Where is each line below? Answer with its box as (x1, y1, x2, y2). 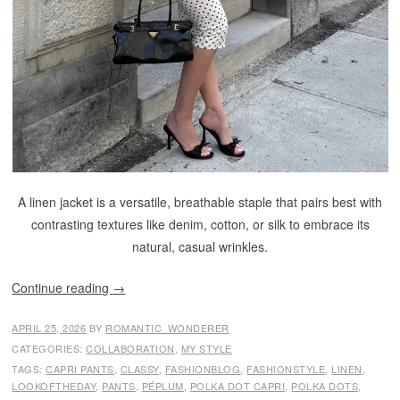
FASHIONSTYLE (246, 362, 326, 376)
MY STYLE (180, 341, 232, 355)
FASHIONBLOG (164, 362, 241, 376)
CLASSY (120, 362, 159, 376)
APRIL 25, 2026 (12, 321, 87, 335)
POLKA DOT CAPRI (189, 379, 286, 393)
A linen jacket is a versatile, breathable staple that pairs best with (18, 193, 382, 211)
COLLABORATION (86, 341, 175, 355)
